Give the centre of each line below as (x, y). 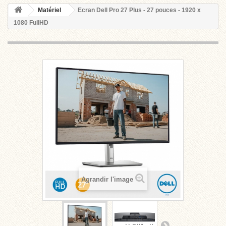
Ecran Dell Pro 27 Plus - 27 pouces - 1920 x (139, 10)
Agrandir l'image (107, 179)
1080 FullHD (31, 23)
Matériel (49, 10)
